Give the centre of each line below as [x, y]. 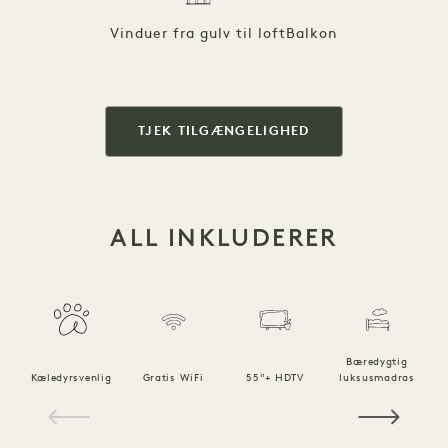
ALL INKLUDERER [224, 237]
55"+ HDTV [275, 378]
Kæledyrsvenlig [71, 378]
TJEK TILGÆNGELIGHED [224, 131]
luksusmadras [377, 378]
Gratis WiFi [173, 378]
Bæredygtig [377, 362]
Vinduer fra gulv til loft [198, 34]
